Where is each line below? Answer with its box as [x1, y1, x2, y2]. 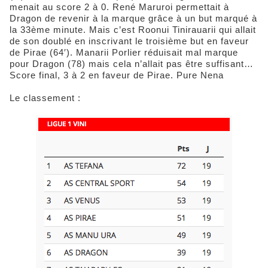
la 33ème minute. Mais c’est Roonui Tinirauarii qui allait [10, 25, 256, 35]
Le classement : [10, 93, 81, 103]
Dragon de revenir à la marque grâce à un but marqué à [10, 13, 257, 24]
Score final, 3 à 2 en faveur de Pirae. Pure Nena [10, 70, 224, 81]
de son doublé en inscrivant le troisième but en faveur [10, 36, 249, 47]
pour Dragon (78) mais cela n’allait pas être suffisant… [10, 59, 254, 69]
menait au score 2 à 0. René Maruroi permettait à [10, 2, 229, 13]
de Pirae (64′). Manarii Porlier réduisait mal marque [10, 47, 238, 58]
